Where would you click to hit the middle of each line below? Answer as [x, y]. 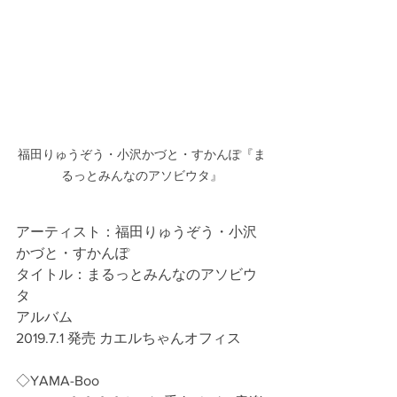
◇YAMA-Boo [58, 380]
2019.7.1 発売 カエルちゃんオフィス [128, 338]
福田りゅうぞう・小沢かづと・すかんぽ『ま [142, 154]
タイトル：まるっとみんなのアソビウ [136, 274]
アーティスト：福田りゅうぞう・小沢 [136, 231]
